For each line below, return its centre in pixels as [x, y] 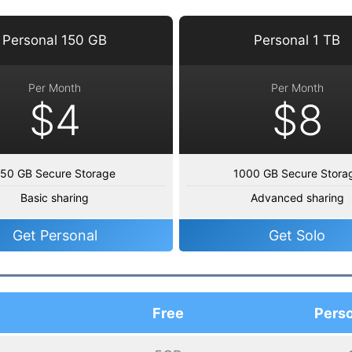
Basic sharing [55, 197]
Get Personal [55, 235]
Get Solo [297, 235]
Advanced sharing [297, 197]
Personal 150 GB [55, 40]
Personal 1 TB [297, 40]
